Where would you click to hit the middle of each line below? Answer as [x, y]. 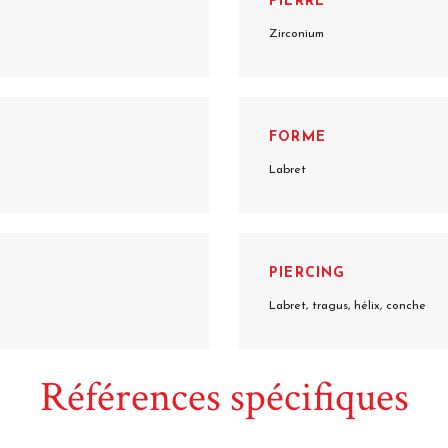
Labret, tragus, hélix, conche [347, 306]
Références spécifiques [224, 397]
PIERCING [307, 273]
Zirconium [296, 34]
